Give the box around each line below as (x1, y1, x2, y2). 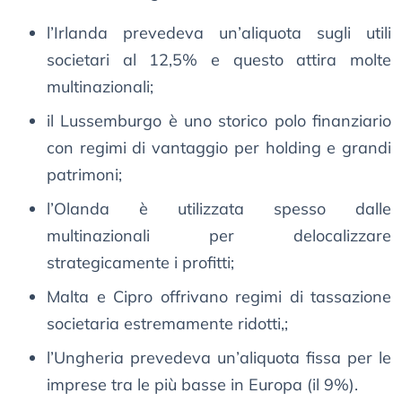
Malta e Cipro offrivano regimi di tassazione (47, 286, 391, 308)
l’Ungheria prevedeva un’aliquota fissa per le (47, 347, 391, 369)
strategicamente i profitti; (47, 252, 234, 274)
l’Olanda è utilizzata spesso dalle (47, 198, 391, 220)
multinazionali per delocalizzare (47, 225, 391, 247)
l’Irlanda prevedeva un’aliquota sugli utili (47, 22, 391, 44)
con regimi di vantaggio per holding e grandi (47, 137, 391, 159)
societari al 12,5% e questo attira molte (47, 49, 391, 71)
